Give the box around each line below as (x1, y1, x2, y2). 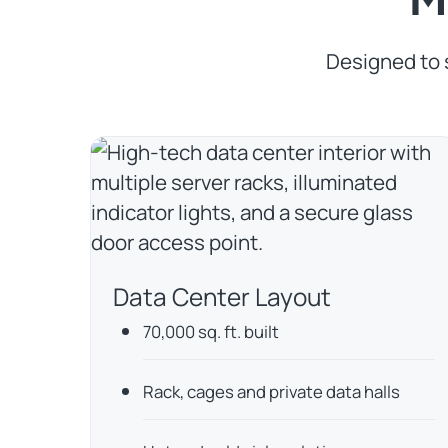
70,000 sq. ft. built (142, 320, 279, 344)
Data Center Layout (112, 280, 331, 314)
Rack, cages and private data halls (142, 380, 400, 404)
